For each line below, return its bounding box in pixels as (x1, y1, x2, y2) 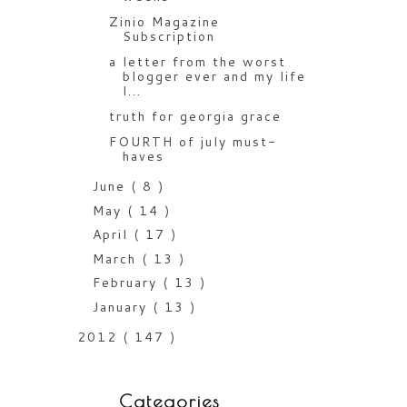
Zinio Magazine (108, 12, 220, 31)
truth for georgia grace (108, 106, 282, 125)
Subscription (122, 26, 215, 45)
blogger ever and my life (122, 66, 306, 85)
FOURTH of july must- (108, 132, 277, 151)
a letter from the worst (108, 52, 286, 71)
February (92, 273, 163, 293)
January (92, 297, 153, 316)
